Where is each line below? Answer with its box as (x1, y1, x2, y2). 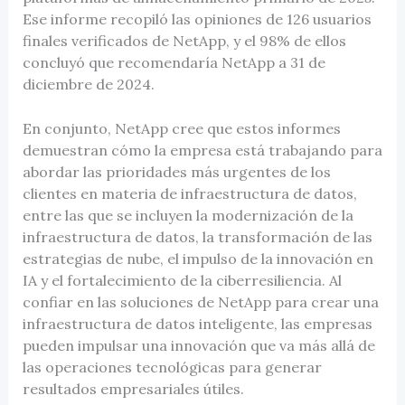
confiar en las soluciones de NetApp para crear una (22, 293, 379, 312)
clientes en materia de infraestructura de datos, (22, 184, 357, 203)
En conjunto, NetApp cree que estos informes (22, 119, 341, 138)
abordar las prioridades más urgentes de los (22, 163, 331, 182)
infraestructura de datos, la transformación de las (22, 228, 372, 247)
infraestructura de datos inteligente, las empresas (22, 315, 372, 334)
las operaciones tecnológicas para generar (22, 358, 322, 377)
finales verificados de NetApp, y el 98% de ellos (22, 31, 346, 50)
